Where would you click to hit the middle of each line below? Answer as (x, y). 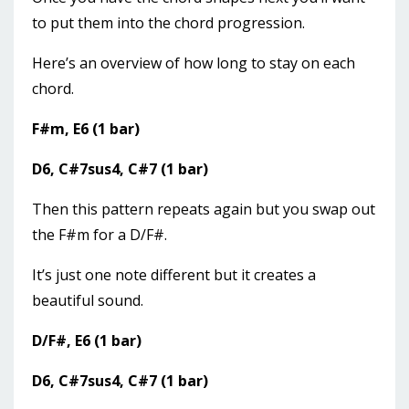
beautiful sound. (88, 301)
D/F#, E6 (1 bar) (87, 341)
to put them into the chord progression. (168, 23)
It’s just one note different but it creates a (174, 275)
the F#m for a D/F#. (100, 235)
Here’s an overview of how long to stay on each (194, 63)
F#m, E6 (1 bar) (86, 129)
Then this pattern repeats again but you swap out (204, 210)
